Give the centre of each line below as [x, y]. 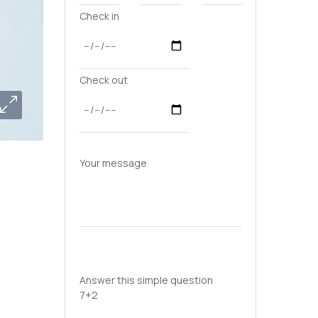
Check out [104, 80]
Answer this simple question [146, 280]
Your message [113, 163]
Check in [99, 16]
